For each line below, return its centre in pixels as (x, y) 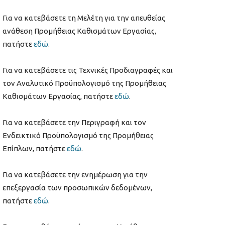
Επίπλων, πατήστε (35, 149)
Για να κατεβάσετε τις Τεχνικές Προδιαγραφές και (88, 70)
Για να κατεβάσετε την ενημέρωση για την (75, 175)
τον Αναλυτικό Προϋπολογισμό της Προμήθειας (84, 83)
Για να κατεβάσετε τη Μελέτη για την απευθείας (84, 18)
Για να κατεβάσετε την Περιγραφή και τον (74, 123)
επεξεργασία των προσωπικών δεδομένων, (77, 188)
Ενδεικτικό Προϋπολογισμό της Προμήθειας (78, 136)
